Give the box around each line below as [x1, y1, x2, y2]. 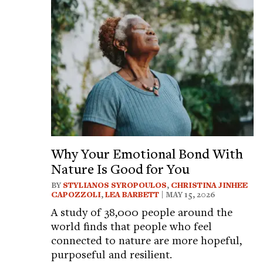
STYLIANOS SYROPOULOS [63, 179, 167, 190]
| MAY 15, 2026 [159, 188, 215, 200]
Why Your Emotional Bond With [51, 144, 243, 162]
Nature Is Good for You [51, 159, 190, 177]
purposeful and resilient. [51, 246, 172, 261]
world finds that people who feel [51, 218, 212, 233]
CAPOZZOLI [51, 188, 101, 200]
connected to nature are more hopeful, [51, 232, 242, 247]
